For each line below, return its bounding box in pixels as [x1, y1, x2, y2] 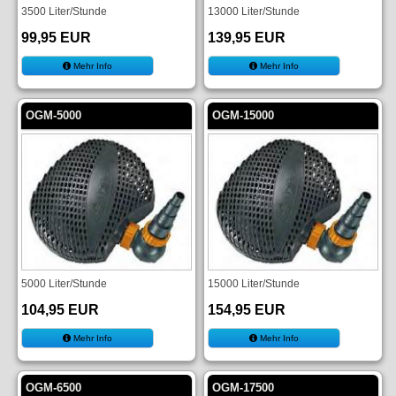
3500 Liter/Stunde [20, 5, 107, 18]
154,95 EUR [208, 301, 286, 317]
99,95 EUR [20, 30, 91, 46]
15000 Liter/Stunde [208, 277, 301, 289]
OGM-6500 [25, 380, 81, 394]
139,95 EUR [208, 30, 286, 46]
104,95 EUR [20, 301, 99, 317]
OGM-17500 [212, 380, 275, 394]
